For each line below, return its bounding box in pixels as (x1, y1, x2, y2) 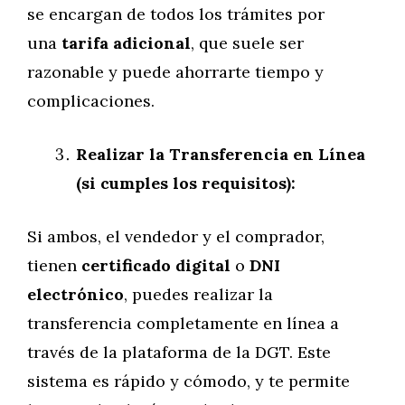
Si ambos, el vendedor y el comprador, (27, 226, 325, 247)
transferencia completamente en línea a (27, 313, 339, 334)
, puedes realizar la (124, 284, 273, 305)
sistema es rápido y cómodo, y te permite (27, 371, 350, 391)
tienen (27, 255, 81, 276)
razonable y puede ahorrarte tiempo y (27, 61, 324, 82)
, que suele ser (191, 33, 304, 53)
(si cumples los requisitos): (76, 173, 296, 193)
